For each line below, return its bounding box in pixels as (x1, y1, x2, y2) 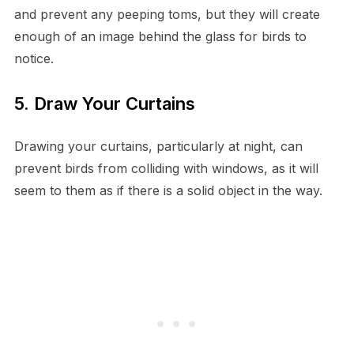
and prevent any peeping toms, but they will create (13, 6, 320, 22)
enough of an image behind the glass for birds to (13, 28, 307, 44)
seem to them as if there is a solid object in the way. (13, 182, 322, 198)
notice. (13, 50, 54, 66)
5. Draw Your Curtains (13, 92, 195, 114)
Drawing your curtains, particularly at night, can (13, 137, 303, 154)
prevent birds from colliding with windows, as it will (13, 160, 318, 176)
